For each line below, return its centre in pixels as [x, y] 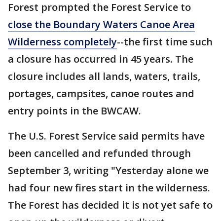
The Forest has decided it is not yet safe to [110, 205]
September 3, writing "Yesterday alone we [108, 170]
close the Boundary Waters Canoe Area [101, 24]
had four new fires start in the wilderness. [109, 187]
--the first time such [165, 41]
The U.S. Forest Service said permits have [106, 136]
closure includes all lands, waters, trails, [104, 76]
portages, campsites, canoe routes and [101, 93]
